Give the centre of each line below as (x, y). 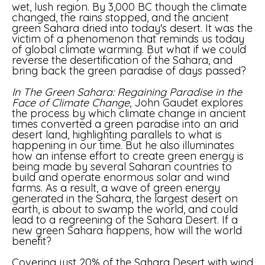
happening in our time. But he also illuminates (123, 145)
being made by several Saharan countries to (122, 167)
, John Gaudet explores (186, 103)
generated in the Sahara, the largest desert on (125, 198)
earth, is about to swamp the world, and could (125, 209)
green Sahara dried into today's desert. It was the (132, 28)
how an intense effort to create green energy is (128, 156)
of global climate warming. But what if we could (129, 49)
